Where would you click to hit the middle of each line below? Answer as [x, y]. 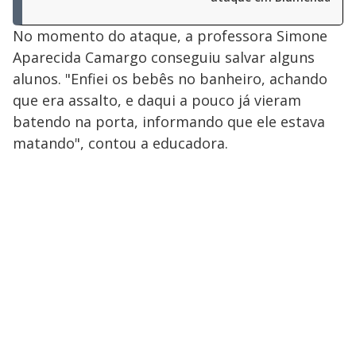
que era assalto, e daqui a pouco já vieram [157, 101]
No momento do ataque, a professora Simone [170, 36]
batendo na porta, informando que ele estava [169, 122]
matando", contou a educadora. [122, 143]
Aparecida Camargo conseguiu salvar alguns [164, 58]
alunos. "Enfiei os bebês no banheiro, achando [170, 79]
